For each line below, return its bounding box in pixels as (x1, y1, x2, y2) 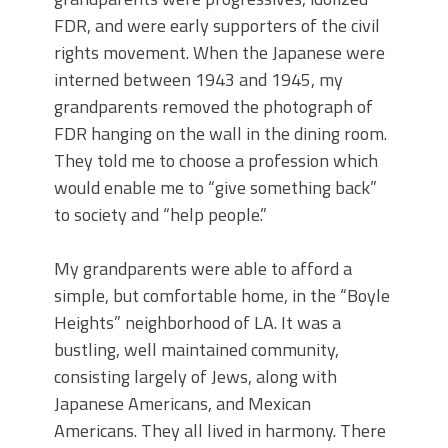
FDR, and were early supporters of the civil (54, 12, 380, 40)
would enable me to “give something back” (54, 174, 377, 202)
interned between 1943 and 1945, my (54, 66, 343, 94)
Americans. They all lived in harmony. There (54, 417, 386, 445)
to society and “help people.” (54, 201, 267, 229)
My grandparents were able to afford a (54, 255, 352, 283)
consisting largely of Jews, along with (54, 363, 337, 391)
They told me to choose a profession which (54, 147, 378, 175)
